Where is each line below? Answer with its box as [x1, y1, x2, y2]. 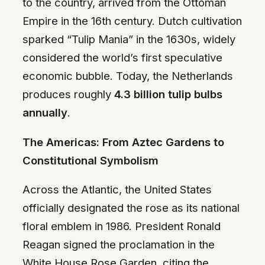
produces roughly [22, 88, 114, 101]
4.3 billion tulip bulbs [114, 88, 222, 101]
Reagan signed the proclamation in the [22, 238, 215, 251]
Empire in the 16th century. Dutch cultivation [22, 14, 242, 28]
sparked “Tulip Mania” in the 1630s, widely [22, 33, 235, 46]
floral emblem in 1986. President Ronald [22, 219, 221, 233]
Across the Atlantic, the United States [22, 183, 212, 196]
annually [22, 106, 67, 119]
